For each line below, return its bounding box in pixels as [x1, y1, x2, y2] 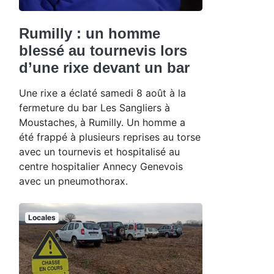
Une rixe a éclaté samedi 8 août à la [19, 86, 186, 99]
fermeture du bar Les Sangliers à [19, 101, 170, 114]
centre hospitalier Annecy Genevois [19, 160, 183, 172]
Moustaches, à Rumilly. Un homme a [19, 116, 185, 128]
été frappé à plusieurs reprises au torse [19, 130, 201, 143]
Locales [28, 212, 56, 222]
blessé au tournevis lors [19, 42, 187, 59]
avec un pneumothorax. [19, 174, 128, 187]
